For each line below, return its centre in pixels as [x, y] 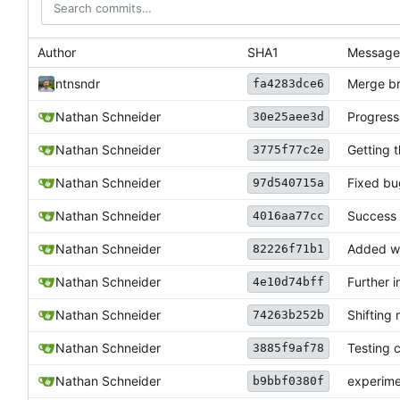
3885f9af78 [288, 348]
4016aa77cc [288, 216]
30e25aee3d [288, 117]
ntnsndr [78, 84]
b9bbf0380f [288, 381]
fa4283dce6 [288, 83]
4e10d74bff [288, 282]
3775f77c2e [288, 150]
